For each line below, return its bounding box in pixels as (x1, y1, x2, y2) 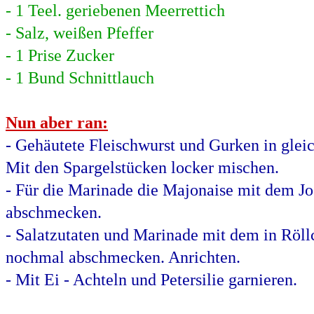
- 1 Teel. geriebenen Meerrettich (6, 1, 225, 20)
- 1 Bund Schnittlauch (6, 69, 154, 87)
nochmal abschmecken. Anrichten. (6, 248, 240, 266)
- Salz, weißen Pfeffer (6, 24, 153, 42)
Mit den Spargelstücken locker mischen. (6, 158, 279, 177)
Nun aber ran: (6, 114, 108, 132)
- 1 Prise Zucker (6, 46, 114, 64)
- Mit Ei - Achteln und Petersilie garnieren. (6, 271, 297, 289)
